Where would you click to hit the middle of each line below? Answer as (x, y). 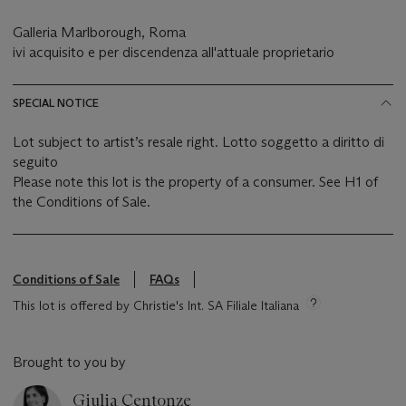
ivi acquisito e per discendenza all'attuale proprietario (174, 53)
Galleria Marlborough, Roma (101, 33)
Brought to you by (69, 362)
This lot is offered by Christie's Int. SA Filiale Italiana (156, 306)
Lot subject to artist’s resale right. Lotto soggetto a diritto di (198, 142)
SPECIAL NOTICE (56, 103)
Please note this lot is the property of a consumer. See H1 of (195, 182)
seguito (35, 162)
